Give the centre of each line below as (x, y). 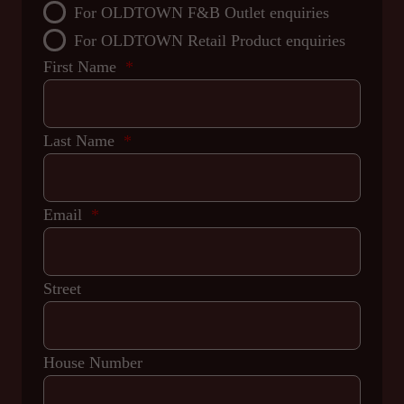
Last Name (81, 141)
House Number (93, 363)
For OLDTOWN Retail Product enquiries (210, 41)
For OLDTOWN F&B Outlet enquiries (202, 13)
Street (62, 289)
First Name (82, 67)
